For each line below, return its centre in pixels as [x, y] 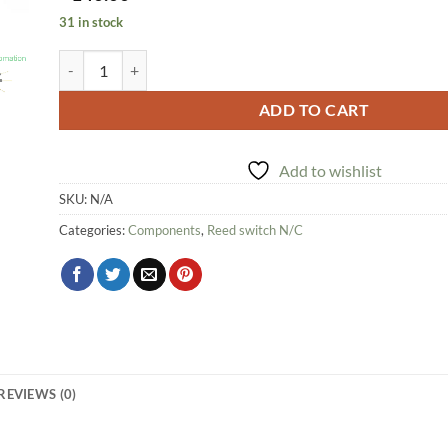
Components [164, 230]
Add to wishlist [330, 171]
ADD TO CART [314, 109]
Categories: [93, 230]
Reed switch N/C [255, 230]
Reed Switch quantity [124, 61]
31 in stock [91, 21]
